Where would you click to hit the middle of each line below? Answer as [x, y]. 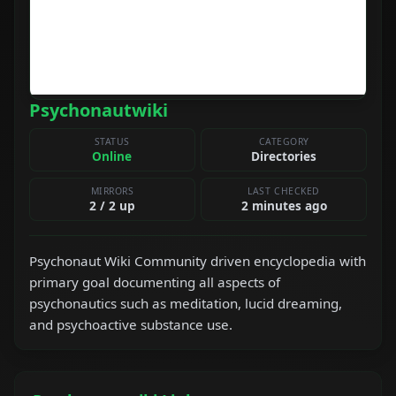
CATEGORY [284, 142]
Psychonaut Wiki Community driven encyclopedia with [198, 261]
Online [112, 156]
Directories [284, 156]
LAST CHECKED [284, 191]
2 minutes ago [284, 206]
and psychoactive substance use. [131, 325]
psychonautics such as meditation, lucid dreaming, [186, 304]
